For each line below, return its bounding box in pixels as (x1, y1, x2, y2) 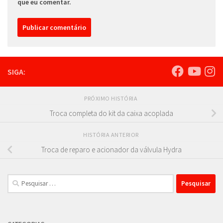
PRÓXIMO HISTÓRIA (84, 94, 139, 102)
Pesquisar (7, 174, 36, 184)
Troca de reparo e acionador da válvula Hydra (41, 145, 182, 155)
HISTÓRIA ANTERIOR (83, 130, 140, 138)
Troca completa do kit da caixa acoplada (50, 109, 173, 118)
